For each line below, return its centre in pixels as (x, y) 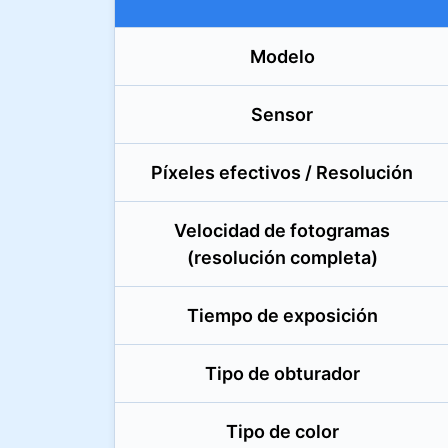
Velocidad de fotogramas (282, 230)
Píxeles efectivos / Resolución (282, 172)
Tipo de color (282, 431)
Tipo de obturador (282, 373)
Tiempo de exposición (282, 315)
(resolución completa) (282, 257)
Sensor (282, 114)
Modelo (282, 56)
